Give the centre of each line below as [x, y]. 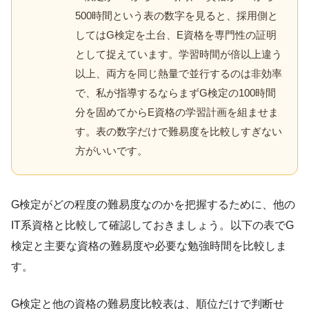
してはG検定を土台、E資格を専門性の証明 [176, 35]
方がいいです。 [111, 151]
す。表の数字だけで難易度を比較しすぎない [179, 132]
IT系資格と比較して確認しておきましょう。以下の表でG [152, 226]
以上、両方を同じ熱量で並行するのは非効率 [179, 74]
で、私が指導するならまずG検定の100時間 [176, 93]
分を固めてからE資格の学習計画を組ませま [177, 112]
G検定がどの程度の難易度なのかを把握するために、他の [153, 205]
